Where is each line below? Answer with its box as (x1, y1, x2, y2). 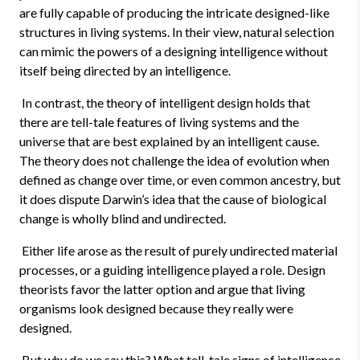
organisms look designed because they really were (19, 301, 293, 316)
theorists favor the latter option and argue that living (19, 281, 305, 297)
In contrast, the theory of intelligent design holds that (19, 95, 310, 110)
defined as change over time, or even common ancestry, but (19, 172, 341, 187)
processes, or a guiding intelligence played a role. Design (19, 262, 325, 277)
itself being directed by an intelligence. (19, 63, 231, 78)
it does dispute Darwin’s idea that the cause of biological (19, 191, 326, 207)
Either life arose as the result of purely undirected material (19, 243, 337, 258)
